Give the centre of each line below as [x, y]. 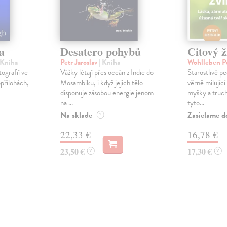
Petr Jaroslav [79, 63]
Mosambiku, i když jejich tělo [101, 83]
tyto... [196, 103]
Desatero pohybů [100, 52]
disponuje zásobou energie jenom [107, 93]
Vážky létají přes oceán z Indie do [107, 73]
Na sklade [76, 115]
